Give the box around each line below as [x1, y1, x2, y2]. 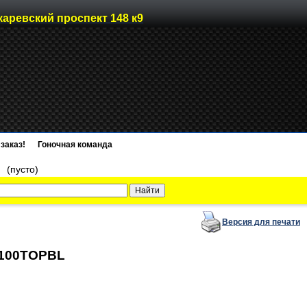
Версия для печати [222, 217, 300, 227]
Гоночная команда [38, 140, 112, 149]
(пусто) [7, 164, 38, 175]
